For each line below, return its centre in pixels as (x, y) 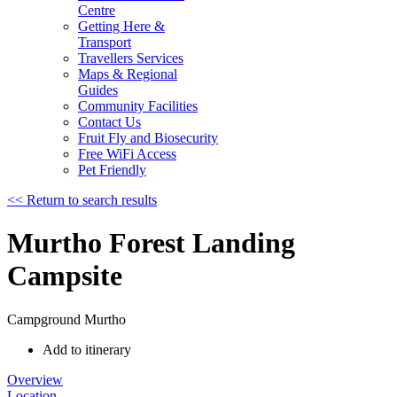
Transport (105, 42)
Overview (35, 379)
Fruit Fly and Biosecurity (148, 138)
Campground (44, 319)
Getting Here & (121, 26)
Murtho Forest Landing (151, 243)
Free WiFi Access (127, 154)
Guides (98, 90)
